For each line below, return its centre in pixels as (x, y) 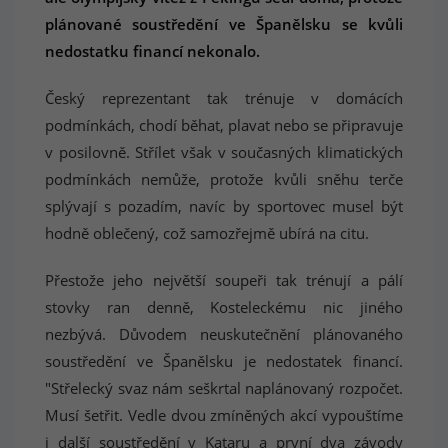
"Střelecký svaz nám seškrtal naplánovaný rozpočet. (224, 388)
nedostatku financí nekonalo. (152, 51)
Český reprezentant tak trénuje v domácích (224, 98)
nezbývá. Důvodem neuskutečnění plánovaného (224, 334)
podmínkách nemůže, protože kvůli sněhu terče (224, 179)
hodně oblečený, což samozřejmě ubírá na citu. (207, 233)
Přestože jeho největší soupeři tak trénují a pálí (224, 280)
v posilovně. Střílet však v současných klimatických (224, 152)
